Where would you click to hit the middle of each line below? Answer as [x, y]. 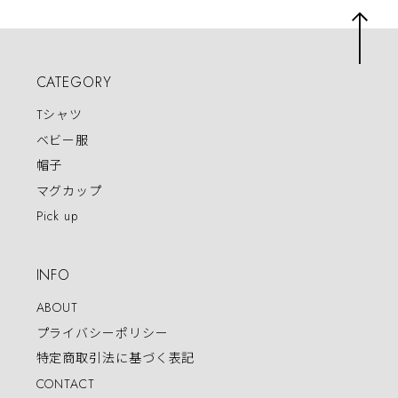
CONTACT [65, 383]
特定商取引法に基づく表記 [115, 358]
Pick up [57, 216]
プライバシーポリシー [102, 333]
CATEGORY [74, 83]
